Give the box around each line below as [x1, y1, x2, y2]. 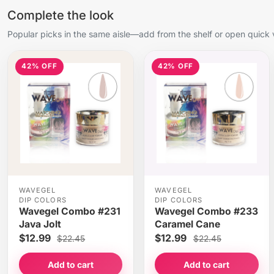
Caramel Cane [155, 218, 221, 231]
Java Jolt [18, 218, 61, 231]
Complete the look [7, 7, 114, 23]
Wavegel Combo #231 [18, 206, 120, 218]
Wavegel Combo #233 [155, 206, 259, 218]
